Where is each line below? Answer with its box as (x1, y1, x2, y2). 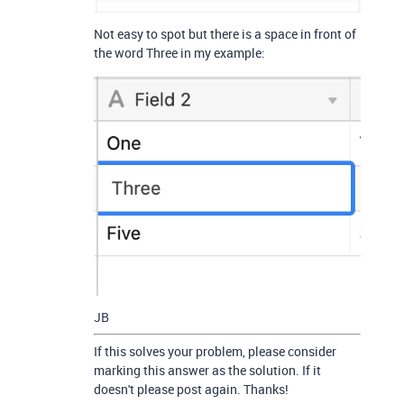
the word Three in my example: (94, 44, 265, 62)
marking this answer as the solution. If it (94, 361, 321, 379)
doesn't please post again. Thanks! (94, 380, 289, 398)
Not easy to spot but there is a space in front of (94, 25, 356, 43)
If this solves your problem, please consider (94, 342, 336, 360)
